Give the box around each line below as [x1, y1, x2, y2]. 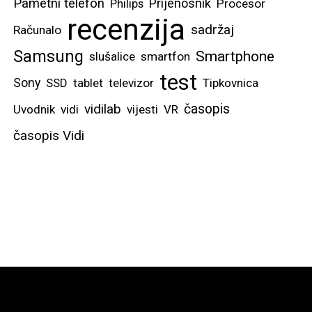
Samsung [13, 47, 84, 67]
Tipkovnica [203, 76, 258, 91]
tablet [73, 76, 103, 91]
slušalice [89, 49, 135, 64]
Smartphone [196, 48, 274, 65]
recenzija [67, 13, 185, 47]
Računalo [13, 23, 61, 38]
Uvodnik [13, 102, 55, 117]
